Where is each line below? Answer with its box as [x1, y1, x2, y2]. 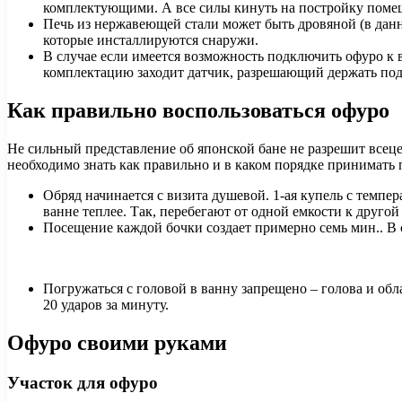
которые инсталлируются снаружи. [43, 32, 258, 48]
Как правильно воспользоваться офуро [7, 99, 389, 123]
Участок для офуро [7, 373, 158, 393]
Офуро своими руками [7, 331, 227, 355]
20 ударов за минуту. [43, 297, 169, 313]
